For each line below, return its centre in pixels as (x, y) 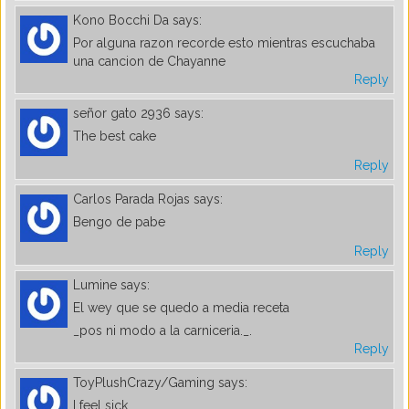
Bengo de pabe (119, 221)
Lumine (95, 284)
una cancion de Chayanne (149, 61)
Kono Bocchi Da (121, 20)
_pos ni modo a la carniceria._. (163, 330)
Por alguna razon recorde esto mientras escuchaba (224, 42)
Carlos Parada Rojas (131, 199)
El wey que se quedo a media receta (181, 307)
